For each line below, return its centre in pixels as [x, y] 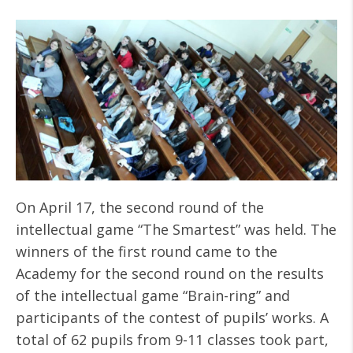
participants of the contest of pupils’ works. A [172, 318]
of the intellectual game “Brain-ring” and [153, 295]
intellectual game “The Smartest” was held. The [176, 229]
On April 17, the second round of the [140, 207]
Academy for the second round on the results [170, 273]
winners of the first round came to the [147, 251]
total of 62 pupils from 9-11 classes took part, [172, 340]
